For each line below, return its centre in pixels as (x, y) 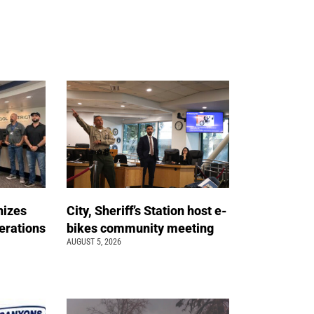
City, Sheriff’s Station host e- (147, 211)
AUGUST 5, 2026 (94, 242)
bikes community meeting (142, 228)
